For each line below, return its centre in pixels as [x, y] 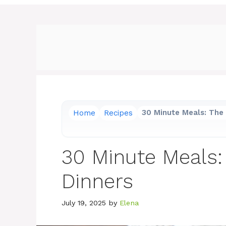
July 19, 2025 [84, 203]
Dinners [97, 182]
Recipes [119, 113]
